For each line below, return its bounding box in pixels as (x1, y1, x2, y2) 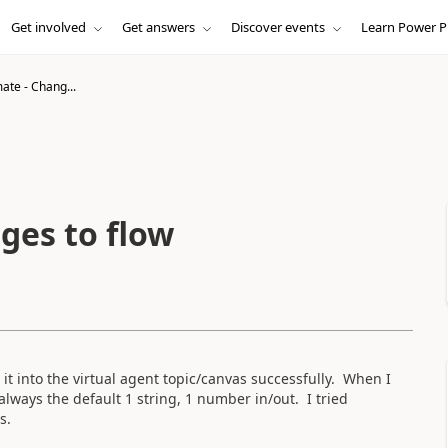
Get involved (10, 18, 86, 36)
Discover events (230, 18, 325, 36)
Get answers (121, 18, 195, 36)
